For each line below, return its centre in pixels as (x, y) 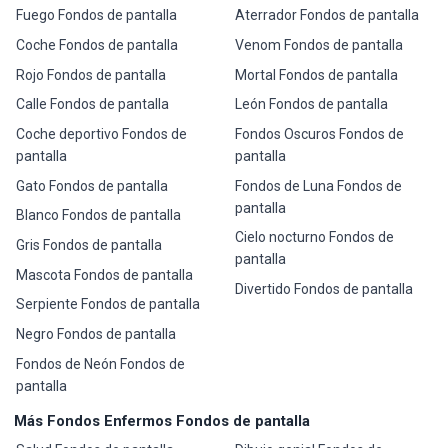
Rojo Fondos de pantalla (91, 74)
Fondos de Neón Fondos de (101, 363)
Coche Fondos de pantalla (97, 44)
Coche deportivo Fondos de (102, 133)
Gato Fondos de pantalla (92, 185)
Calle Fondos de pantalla (93, 104)
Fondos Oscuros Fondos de (319, 133)
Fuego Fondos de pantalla (97, 15)
